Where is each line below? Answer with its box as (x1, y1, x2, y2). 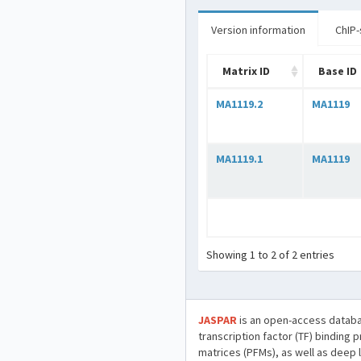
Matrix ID (222, 64, 270, 78)
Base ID (318, 64, 357, 78)
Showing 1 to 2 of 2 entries (206, 247, 334, 262)
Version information (211, 23, 305, 37)
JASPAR (198, 313, 237, 327)
